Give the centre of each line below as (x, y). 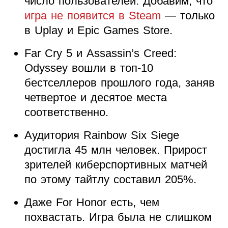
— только (188, 15)
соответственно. (66, 112)
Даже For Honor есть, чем (92, 202)
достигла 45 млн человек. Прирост (116, 150)
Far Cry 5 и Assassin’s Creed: (100, 53)
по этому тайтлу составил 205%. (110, 179)
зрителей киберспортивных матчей (116, 164)
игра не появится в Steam (92, 15)
